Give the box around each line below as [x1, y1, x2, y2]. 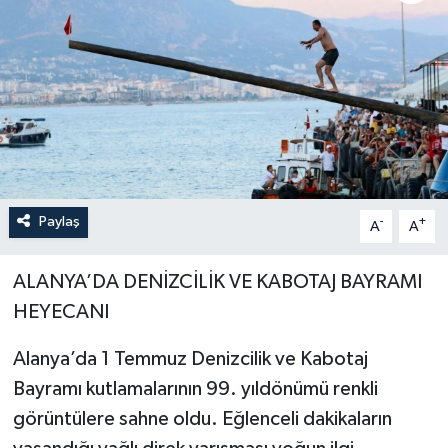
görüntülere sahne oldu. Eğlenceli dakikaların [12, 409, 392, 430]
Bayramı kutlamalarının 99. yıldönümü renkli [12, 379, 378, 400]
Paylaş [38, 214, 80, 230]
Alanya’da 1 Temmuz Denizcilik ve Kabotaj [12, 349, 368, 370]
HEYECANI [12, 302, 109, 323]
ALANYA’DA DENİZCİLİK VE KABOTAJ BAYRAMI [12, 272, 422, 293]
